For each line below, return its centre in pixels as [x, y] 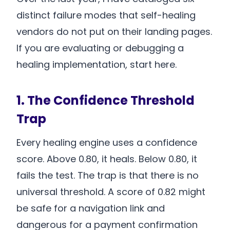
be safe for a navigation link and [91, 208]
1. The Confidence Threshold [106, 101]
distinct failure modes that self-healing [106, 15]
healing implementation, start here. [97, 65]
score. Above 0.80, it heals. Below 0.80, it [107, 159]
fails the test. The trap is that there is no [108, 176]
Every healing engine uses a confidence [107, 143]
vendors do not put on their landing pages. [114, 32]
